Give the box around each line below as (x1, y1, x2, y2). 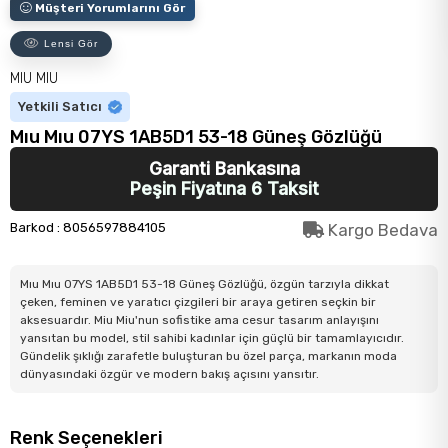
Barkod (10, 219, 54, 235)
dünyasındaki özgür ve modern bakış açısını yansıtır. (20, 366, 319, 381)
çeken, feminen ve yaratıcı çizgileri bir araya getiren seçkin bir (20, 294, 376, 309)
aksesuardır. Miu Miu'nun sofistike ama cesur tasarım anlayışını (20, 312, 379, 327)
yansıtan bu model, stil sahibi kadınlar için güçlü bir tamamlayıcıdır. (20, 330, 404, 345)
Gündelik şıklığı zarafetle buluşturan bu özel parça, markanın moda (20, 348, 397, 363)
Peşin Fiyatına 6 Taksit (129, 177, 319, 199)
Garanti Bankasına (148, 157, 300, 179)
